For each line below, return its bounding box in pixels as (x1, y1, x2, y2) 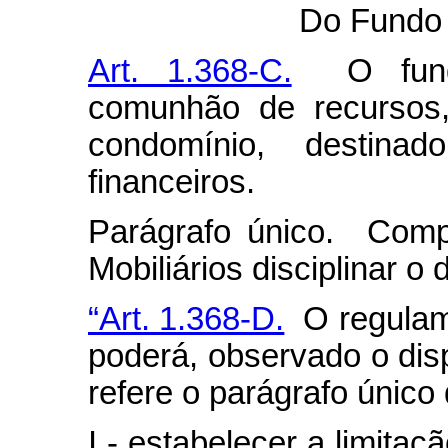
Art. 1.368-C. (88, 53, 292, 89)
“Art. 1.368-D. (88, 301, 285, 337)
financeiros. (88, 164, 255, 200)
